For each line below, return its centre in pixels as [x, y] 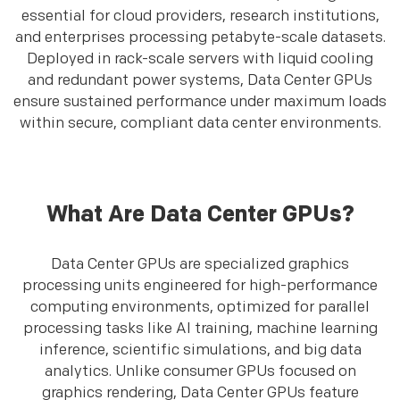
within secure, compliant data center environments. [200, 123]
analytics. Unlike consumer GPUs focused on [200, 371]
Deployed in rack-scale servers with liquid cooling [200, 59]
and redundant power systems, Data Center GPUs [200, 80]
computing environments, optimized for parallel [200, 307]
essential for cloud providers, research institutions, [200, 16]
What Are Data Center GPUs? [200, 215]
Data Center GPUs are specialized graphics [200, 264]
